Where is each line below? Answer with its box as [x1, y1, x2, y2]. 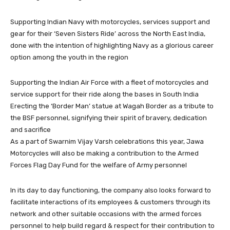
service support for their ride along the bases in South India [10, 90, 199, 98]
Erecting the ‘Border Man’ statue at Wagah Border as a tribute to [10, 102, 214, 110]
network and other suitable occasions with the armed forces [10, 209, 202, 218]
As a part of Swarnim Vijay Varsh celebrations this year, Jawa [10, 137, 204, 145]
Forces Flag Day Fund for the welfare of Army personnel [10, 161, 187, 169]
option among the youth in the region [10, 53, 128, 61]
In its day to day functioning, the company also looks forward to [10, 186, 211, 194]
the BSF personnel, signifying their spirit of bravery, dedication [10, 113, 207, 122]
